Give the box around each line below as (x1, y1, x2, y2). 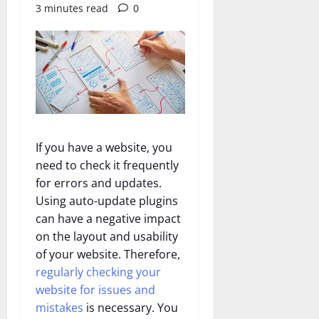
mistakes (36, 300, 83, 316)
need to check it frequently (36, 157, 179, 174)
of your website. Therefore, (36, 246, 180, 263)
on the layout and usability (36, 229, 178, 245)
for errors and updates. (36, 175, 162, 192)
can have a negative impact (36, 211, 181, 227)
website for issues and (36, 282, 155, 298)
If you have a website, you (36, 140, 172, 156)
